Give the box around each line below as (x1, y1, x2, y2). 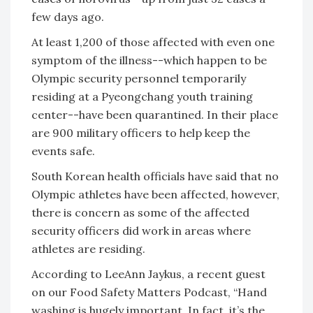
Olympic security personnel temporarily (31, 71, 246, 85)
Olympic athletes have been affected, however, (31, 187, 279, 201)
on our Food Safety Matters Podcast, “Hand (31, 284, 267, 299)
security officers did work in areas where (31, 223, 251, 238)
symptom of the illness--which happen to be (31, 52, 267, 67)
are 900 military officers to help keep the (31, 125, 250, 140)
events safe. (31, 143, 95, 158)
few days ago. (31, 9, 104, 24)
